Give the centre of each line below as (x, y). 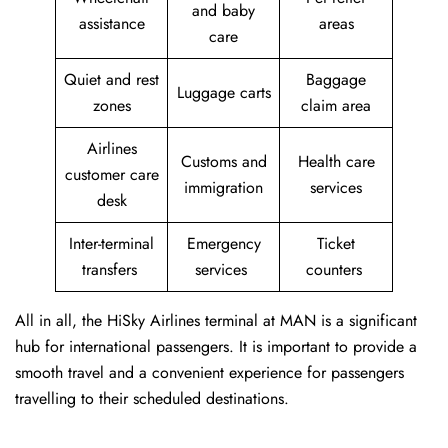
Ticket (336, 244)
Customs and (223, 162)
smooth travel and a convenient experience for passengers (209, 373)
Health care (336, 162)
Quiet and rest (111, 80)
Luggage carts (223, 93)
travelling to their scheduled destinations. (152, 399)
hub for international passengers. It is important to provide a (216, 347)
